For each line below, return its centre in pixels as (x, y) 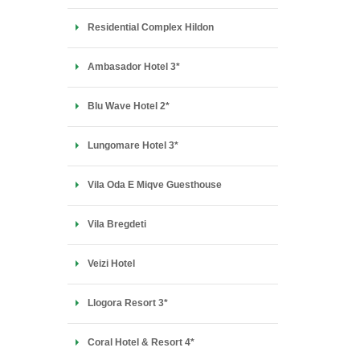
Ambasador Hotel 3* (133, 67)
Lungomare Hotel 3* (133, 145)
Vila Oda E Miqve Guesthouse (154, 185)
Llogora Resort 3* (127, 303)
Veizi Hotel (111, 264)
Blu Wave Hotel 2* (128, 106)
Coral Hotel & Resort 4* (141, 342)
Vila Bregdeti (117, 224)
